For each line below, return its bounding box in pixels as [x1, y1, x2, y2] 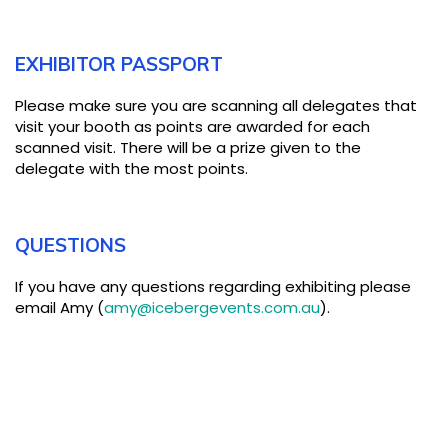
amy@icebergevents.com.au [104, 296, 320, 318]
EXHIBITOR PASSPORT [15, 51, 228, 76]
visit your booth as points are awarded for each [15, 115, 370, 137]
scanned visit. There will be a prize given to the [15, 136, 361, 158]
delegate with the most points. [15, 157, 248, 179]
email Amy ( [15, 296, 104, 318]
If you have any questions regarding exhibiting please [15, 275, 411, 297]
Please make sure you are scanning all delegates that [15, 94, 417, 116]
